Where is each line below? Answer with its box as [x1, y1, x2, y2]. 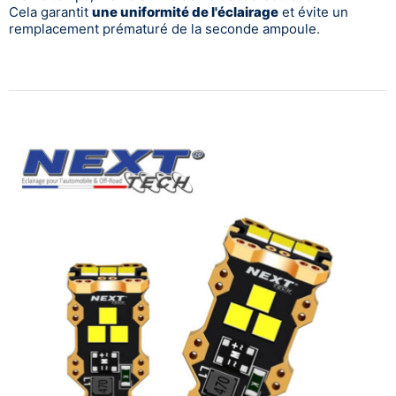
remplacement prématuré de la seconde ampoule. [9, 19, 320, 37]
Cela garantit [9, 3, 92, 20]
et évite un [278, 3, 348, 20]
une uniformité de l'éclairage [92, 3, 278, 20]
